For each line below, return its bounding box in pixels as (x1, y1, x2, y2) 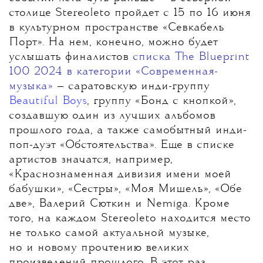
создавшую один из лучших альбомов (9, 110, 215, 122)
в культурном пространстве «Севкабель (9, 22, 224, 33)
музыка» (9, 81, 57, 92)
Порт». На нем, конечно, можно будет (9, 37, 218, 48)
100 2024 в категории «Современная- (9, 66, 218, 77)
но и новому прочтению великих (9, 242, 189, 254)
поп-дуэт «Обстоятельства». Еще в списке (9, 140, 234, 151)
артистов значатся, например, (9, 154, 173, 166)
